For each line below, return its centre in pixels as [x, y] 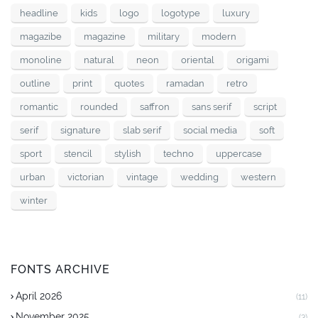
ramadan [185, 83]
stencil [78, 153]
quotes [129, 83]
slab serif [142, 130]
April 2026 [39, 296]
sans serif [212, 106]
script [265, 106]
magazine [105, 36]
